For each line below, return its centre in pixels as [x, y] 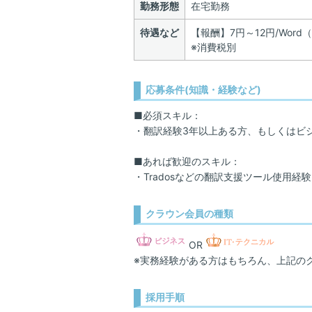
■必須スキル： [167, 115]
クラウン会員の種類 [189, 214]
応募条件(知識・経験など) [203, 90]
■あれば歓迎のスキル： [187, 161]
